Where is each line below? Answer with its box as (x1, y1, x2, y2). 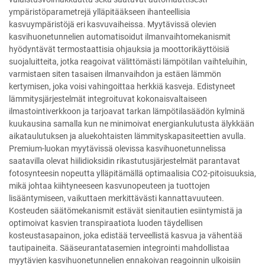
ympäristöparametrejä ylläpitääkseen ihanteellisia (9, 7, 190, 17)
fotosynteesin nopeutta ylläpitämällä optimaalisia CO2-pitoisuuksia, (9, 169, 256, 179)
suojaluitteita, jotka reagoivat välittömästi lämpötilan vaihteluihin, (9, 57, 247, 67)
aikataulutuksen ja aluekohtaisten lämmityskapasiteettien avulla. (9, 131, 246, 141)
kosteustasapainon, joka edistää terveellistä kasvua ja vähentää (9, 231, 243, 241)
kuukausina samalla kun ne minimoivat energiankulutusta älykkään (9, 119, 254, 129)
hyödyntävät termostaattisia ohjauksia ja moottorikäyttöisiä (9, 44, 230, 54)
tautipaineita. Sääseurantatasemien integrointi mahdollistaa (9, 243, 230, 253)
